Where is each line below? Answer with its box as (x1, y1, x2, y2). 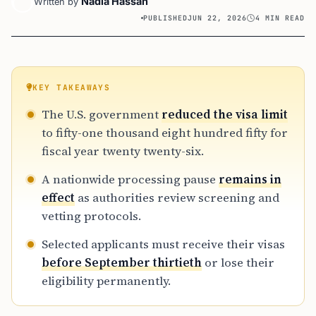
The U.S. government (42, 106, 162, 123)
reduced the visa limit (162, 106, 288, 123)
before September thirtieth (42, 254, 202, 271)
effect (42, 189, 75, 206)
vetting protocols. (42, 207, 141, 224)
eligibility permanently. (42, 272, 171, 289)
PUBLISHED (143, 13, 188, 23)
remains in (219, 171, 281, 188)
